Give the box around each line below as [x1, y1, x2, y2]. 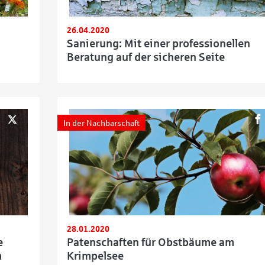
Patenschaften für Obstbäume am [66, 236, 234, 248]
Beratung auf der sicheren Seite [66, 51, 225, 63]
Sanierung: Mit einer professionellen [66, 37, 250, 50]
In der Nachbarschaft [63, 119, 140, 128]
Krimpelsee [66, 250, 124, 262]
